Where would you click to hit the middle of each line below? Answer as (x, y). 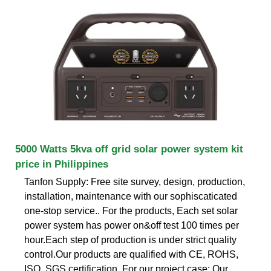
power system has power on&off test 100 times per (132, 225)
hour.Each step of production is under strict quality (130, 240)
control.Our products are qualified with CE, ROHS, (131, 254)
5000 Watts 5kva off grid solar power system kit (129, 149)
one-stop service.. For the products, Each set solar (131, 211)
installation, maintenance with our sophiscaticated (131, 196)
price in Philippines (62, 164)
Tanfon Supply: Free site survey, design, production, (135, 181)
